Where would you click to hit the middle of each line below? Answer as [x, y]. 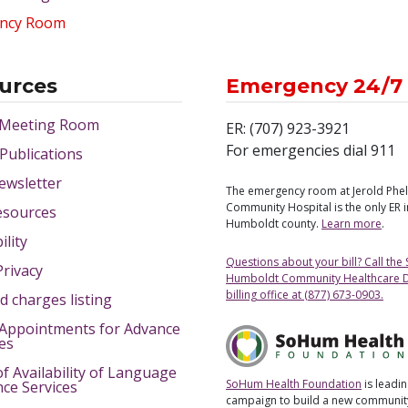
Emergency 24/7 [314, 86]
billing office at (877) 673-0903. [305, 295]
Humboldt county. [274, 224]
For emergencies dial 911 [311, 151]
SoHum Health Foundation [294, 384]
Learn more [352, 224]
